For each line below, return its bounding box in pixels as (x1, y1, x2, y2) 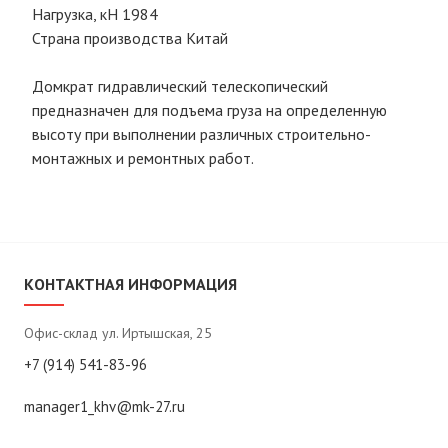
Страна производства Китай (32, 28, 228, 48)
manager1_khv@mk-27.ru (24, 397, 185, 416)
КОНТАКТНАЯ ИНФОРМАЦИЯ (24, 274, 237, 294)
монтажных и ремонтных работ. (32, 148, 254, 168)
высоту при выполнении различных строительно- (32, 124, 371, 144)
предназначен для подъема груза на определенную (32, 100, 387, 120)
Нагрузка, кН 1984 (32, 4, 158, 24)
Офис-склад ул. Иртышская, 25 (24, 324, 212, 342)
